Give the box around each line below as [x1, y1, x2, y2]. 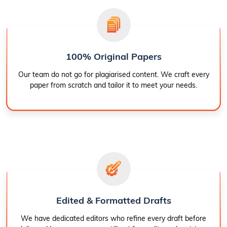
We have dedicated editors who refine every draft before [21, 214, 206, 223]
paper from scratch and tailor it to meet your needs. [30, 81, 197, 90]
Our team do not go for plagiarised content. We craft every [18, 70, 209, 80]
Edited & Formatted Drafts [56, 195, 171, 207]
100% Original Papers [65, 51, 162, 63]
